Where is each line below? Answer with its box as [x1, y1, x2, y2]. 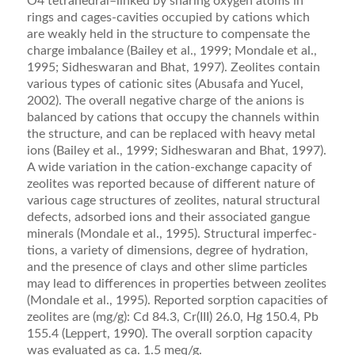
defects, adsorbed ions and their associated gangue [26, 211, 310, 224]
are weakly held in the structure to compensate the [26, 28, 310, 41]
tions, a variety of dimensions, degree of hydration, [26, 244, 308, 258]
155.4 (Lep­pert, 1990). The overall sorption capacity [26, 327, 312, 341]
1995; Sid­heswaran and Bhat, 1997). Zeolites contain [26, 61, 320, 74]
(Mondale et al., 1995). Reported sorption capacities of [26, 294, 328, 307]
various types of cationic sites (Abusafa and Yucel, [26, 78, 303, 91]
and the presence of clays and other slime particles [26, 261, 307, 274]
